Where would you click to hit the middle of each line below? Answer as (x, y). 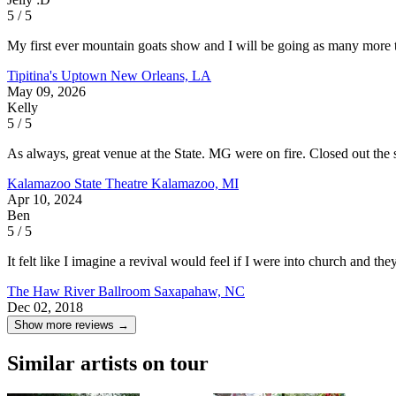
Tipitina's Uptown (59, 75)
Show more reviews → (72, 324)
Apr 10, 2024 (45, 199)
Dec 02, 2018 (45, 307)
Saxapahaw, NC (199, 291)
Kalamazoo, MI (195, 183)
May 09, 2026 (46, 91)
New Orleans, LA (161, 75)
